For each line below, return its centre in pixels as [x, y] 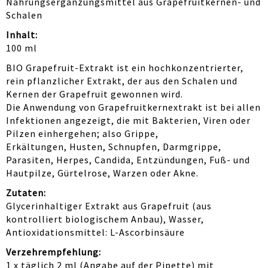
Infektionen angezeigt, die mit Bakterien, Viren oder [128, 120]
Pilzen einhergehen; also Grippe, [82, 133]
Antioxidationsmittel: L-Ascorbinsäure [95, 232]
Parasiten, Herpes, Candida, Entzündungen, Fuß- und [128, 159]
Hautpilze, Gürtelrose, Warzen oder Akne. [102, 173]
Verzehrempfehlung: [54, 252]
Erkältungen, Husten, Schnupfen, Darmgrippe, [114, 146]
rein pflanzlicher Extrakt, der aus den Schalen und [122, 80]
